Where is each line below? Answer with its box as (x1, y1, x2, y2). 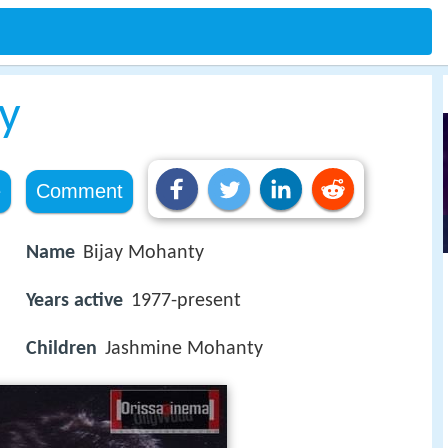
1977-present (131, 291, 241, 312)
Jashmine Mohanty (105, 339, 263, 360)
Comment (35, 180, 123, 202)
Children (26, 339, 97, 360)
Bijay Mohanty (83, 243, 204, 263)
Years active (26, 291, 123, 312)
